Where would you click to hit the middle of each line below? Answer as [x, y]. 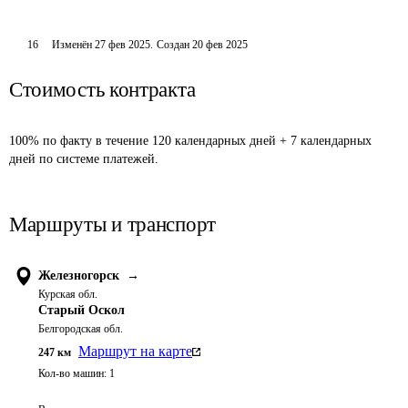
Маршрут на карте [135, 351]
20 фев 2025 [220, 45]
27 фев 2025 [123, 45]
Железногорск [79, 275]
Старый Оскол [82, 310]
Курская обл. [68, 294]
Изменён [74, 45]
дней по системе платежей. [84, 159]
